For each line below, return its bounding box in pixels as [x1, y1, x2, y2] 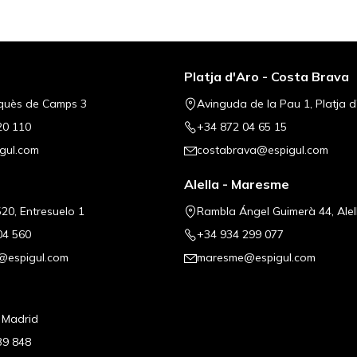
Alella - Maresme [183, 176, 289, 193]
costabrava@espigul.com [196, 143, 328, 158]
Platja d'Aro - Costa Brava [183, 69, 349, 85]
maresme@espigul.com [196, 250, 316, 265]
